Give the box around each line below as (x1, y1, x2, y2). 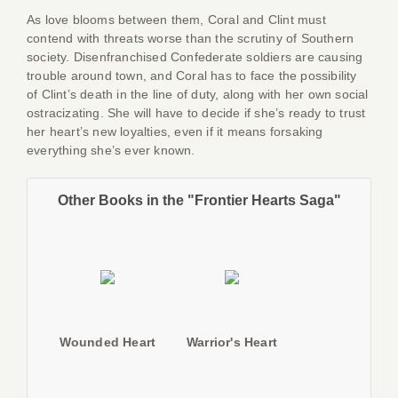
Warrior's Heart (187, 335, 277, 349)
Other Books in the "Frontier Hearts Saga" (57, 193, 341, 208)
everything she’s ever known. (27, 143, 195, 157)
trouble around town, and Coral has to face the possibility (27, 68, 357, 83)
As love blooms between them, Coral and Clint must (27, 12, 326, 27)
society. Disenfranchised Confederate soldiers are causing (27, 50, 363, 64)
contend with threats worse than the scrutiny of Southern (27, 31, 354, 45)
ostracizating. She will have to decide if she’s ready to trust (27, 106, 366, 120)
